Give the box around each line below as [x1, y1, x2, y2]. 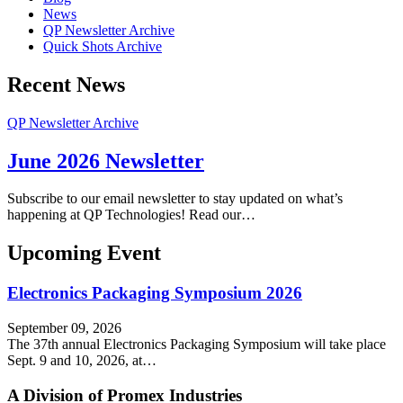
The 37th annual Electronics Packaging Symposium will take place [7, 336, 386, 352]
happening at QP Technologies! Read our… [7, 207, 255, 223]
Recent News [7, 72, 125, 96]
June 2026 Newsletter [7, 148, 204, 173]
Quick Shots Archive [43, 38, 162, 54]
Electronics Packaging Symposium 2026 [7, 283, 302, 303]
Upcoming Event [7, 241, 161, 265]
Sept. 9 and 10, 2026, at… [7, 353, 157, 368]
